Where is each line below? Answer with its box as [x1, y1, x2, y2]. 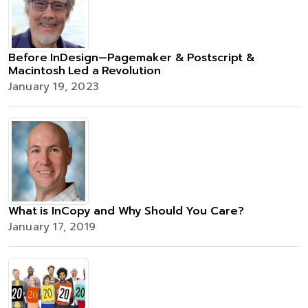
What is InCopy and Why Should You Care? [8, 203, 244, 219]
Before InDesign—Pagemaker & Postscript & [8, 49, 255, 66]
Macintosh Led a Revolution [8, 63, 162, 79]
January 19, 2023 [8, 78, 99, 95]
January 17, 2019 [8, 219, 96, 235]
